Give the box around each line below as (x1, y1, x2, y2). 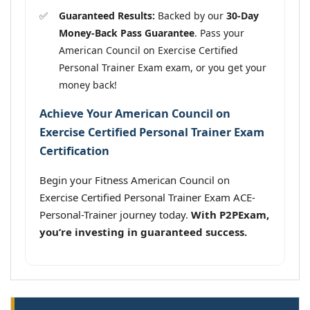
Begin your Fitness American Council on (39, 173, 230, 188)
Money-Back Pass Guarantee (59, 26, 194, 39)
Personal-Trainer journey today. (39, 208, 191, 222)
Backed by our (155, 8, 226, 22)
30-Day (226, 8, 259, 22)
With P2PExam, (191, 208, 269, 222)
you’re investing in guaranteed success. (39, 225, 247, 239)
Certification (39, 143, 109, 158)
